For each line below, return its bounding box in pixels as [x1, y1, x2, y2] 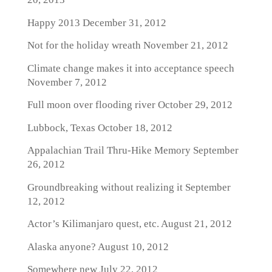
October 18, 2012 [95, 121, 172, 134]
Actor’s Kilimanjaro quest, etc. [27, 218, 159, 229]
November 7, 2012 [27, 76, 107, 88]
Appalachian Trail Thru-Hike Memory [27, 144, 191, 156]
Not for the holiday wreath [27, 39, 141, 51]
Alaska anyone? [27, 240, 96, 253]
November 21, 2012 [140, 39, 228, 51]
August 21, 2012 [158, 218, 232, 229]
